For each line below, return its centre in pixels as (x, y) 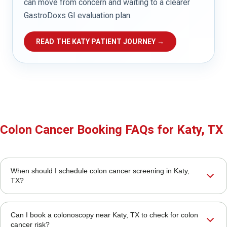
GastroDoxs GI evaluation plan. (78, 16)
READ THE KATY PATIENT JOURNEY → (100, 42)
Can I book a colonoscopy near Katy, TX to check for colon (104, 215)
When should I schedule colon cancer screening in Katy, (100, 171)
